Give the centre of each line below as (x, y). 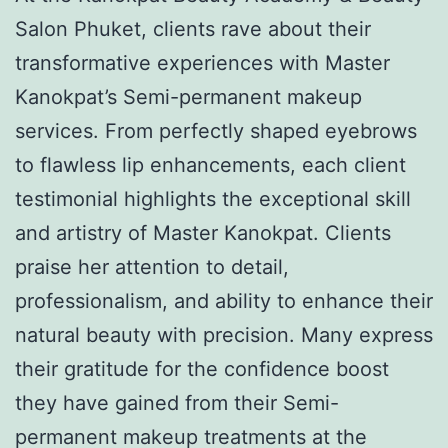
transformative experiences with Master (202, 62)
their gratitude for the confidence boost (202, 368)
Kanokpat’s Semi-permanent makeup (188, 96)
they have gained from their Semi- (177, 402)
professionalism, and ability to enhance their (224, 300)
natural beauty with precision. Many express (224, 334)
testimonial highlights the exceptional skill (213, 198)
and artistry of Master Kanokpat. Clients (203, 232)
